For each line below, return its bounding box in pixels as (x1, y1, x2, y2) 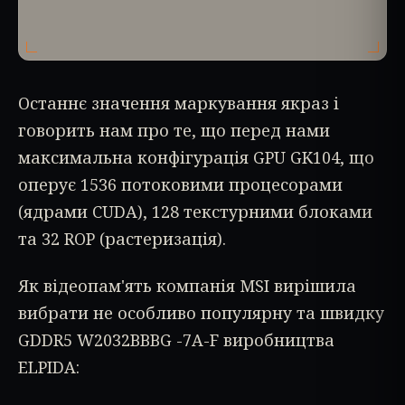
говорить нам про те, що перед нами (18, 119, 330, 142)
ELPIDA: (18, 356, 80, 379)
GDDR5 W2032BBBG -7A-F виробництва (18, 329, 334, 352)
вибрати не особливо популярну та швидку (18, 302, 384, 325)
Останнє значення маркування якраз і (18, 92, 339, 115)
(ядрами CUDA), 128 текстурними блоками (18, 201, 372, 223)
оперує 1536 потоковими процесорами (18, 174, 343, 196)
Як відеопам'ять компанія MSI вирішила (18, 275, 356, 297)
